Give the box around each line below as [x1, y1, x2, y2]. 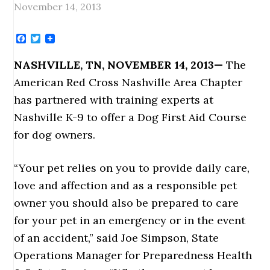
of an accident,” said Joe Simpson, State [14, 231, 219, 245]
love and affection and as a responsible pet [14, 178, 237, 192]
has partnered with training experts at [14, 93, 214, 107]
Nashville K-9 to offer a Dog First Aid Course [14, 110, 247, 124]
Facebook [26, 32, 71, 45]
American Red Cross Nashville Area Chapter [14, 75, 243, 89]
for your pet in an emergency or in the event [14, 213, 246, 227]
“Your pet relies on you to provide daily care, [14, 161, 250, 175]
